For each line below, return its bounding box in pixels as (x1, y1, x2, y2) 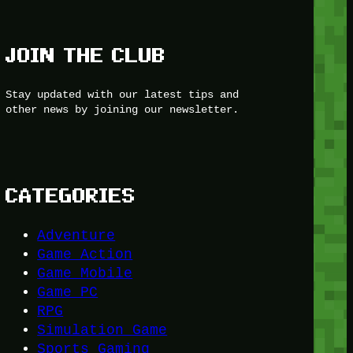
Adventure (37, 228, 116, 244)
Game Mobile (37, 266, 133, 282)
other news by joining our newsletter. (6, 102, 240, 116)
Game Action (37, 247, 133, 263)
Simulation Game (37, 322, 168, 339)
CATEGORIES (6, 184, 136, 206)
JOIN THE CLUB (6, 45, 166, 67)
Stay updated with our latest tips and (6, 87, 240, 101)
